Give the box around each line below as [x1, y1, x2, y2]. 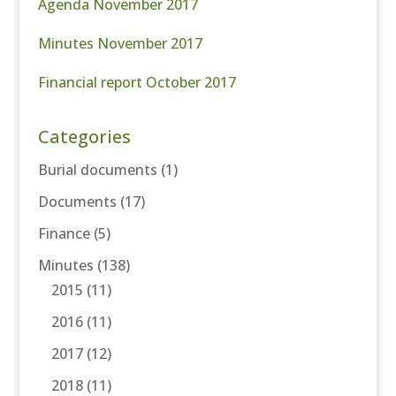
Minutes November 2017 [37, 34, 202, 53]
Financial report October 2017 [37, 72, 236, 92]
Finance [37, 224, 90, 243]
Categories [37, 125, 131, 148]
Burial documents [37, 160, 157, 179]
